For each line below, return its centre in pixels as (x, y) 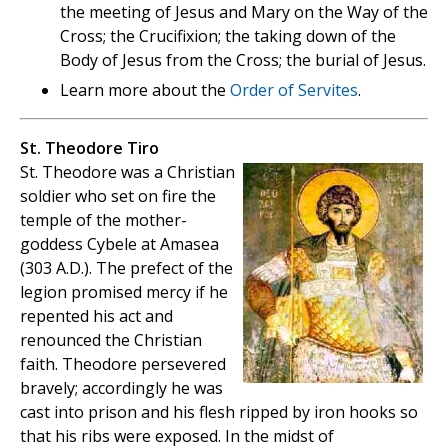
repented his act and (96, 315)
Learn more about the (145, 89)
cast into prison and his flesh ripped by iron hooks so (219, 411)
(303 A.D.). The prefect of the (126, 267)
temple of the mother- (103, 219)
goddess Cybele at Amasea (119, 243)
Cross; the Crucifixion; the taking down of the (228, 35)
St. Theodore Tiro (89, 147)
